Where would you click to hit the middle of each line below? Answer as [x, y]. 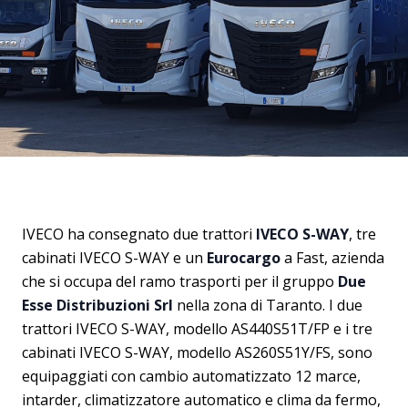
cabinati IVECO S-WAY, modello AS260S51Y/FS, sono [197, 352]
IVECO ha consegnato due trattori [139, 234]
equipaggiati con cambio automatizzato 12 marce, [191, 376]
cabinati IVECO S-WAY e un [114, 258]
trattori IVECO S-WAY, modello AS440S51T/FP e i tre [197, 329]
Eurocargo [244, 258]
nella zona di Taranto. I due [270, 305]
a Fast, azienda [332, 258]
